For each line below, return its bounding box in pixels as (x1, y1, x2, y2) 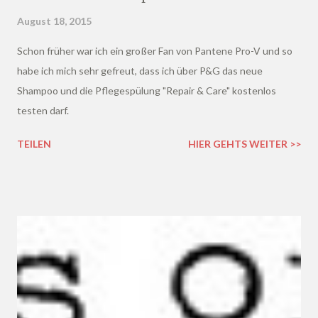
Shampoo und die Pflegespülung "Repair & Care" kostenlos (17, 84, 276, 97)
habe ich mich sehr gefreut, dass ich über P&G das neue (17, 65, 263, 77)
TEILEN (17, 138, 51, 150)
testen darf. (17, 104, 69, 117)
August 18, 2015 (17, 15, 92, 28)
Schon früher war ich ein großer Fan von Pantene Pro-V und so (17, 45, 292, 57)
